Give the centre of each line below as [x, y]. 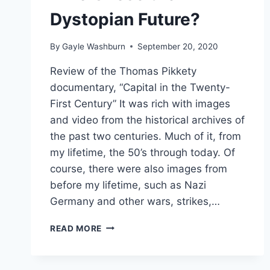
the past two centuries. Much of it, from [146, 136]
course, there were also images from [139, 168]
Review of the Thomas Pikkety [123, 71]
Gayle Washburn [94, 46]
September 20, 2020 [178, 46]
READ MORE [76, 228]
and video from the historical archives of [147, 120]
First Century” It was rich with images [140, 103]
